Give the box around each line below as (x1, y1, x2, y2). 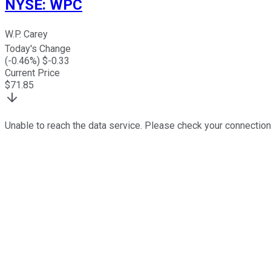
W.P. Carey (5, 28, 48, 41)
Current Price (5, 67, 60, 79)
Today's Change (5, 43, 71, 55)
